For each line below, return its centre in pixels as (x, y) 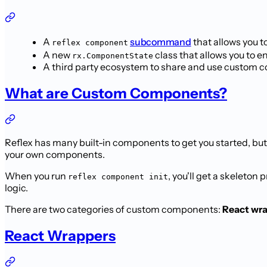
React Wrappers (60, 235)
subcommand (161, 41)
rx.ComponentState (113, 55)
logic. (16, 187)
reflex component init (118, 176)
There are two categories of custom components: (114, 209)
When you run (36, 176)
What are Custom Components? (116, 93)
